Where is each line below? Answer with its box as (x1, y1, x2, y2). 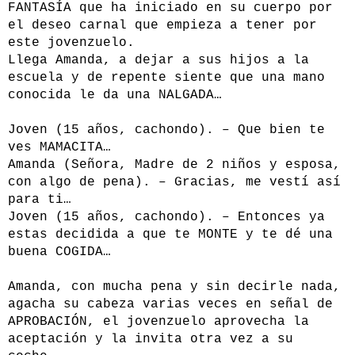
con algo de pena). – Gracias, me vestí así (8, 175, 341, 190)
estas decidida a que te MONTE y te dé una (8, 227, 333, 242)
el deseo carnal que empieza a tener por (8, 18, 317, 33)
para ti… (8, 193, 71, 208)
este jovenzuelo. (8, 36, 135, 51)
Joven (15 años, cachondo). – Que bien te (8, 123, 325, 138)
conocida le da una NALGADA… (8, 88, 222, 103)
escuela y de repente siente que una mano (8, 71, 325, 86)
